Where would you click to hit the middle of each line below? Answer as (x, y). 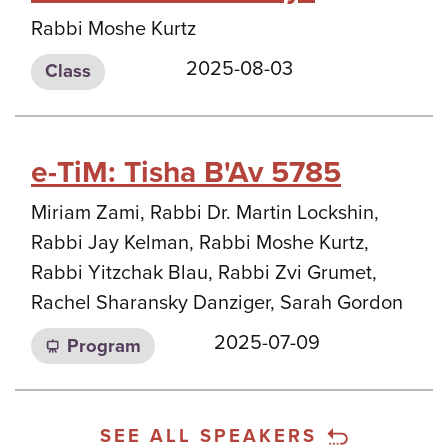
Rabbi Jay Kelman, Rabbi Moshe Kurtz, (200, 243)
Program (103, 345)
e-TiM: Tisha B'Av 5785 (186, 172)
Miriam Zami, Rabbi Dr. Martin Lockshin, (205, 213)
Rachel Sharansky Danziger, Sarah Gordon (217, 303)
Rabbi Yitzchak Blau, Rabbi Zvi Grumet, (204, 273)
